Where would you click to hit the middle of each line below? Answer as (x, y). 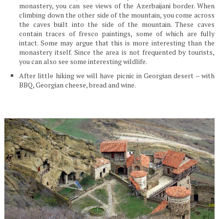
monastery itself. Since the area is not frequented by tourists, (117, 52)
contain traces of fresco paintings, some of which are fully (117, 33)
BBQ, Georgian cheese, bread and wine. (77, 85)
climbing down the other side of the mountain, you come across (117, 15)
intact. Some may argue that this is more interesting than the (117, 43)
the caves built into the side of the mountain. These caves (117, 24)
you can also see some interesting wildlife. (83, 61)
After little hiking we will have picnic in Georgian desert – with (117, 75)
